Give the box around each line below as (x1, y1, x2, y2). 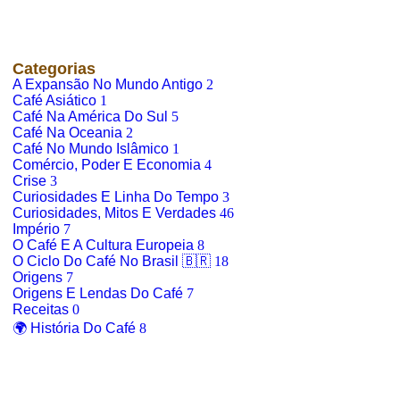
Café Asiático (12, 93, 100, 108)
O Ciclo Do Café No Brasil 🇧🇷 (12, 254, 214, 269)
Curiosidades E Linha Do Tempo (12, 189, 222, 204)
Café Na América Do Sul (12, 109, 171, 124)
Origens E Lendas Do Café (12, 286, 187, 301)
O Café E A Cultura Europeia (12, 237, 197, 253)
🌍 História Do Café (12, 321, 139, 336)
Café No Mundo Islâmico (12, 141, 172, 156)
